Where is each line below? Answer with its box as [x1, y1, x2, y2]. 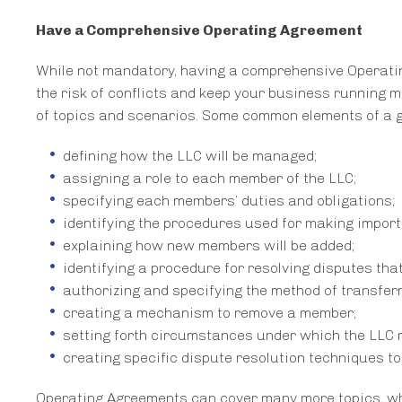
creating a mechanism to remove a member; [63, 304, 356, 322]
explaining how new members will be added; [63, 237, 354, 255]
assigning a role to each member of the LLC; [63, 170, 356, 188]
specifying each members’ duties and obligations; [63, 192, 395, 210]
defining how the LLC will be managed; [63, 147, 317, 165]
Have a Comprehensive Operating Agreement [36, 22, 363, 39]
